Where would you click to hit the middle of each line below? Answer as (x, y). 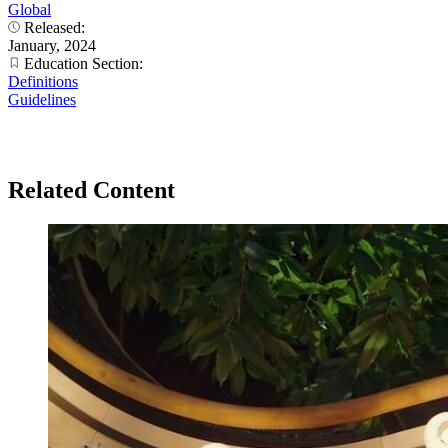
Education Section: (83, 63)
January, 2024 (52, 45)
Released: (54, 27)
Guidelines (42, 99)
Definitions (43, 81)
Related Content (91, 189)
